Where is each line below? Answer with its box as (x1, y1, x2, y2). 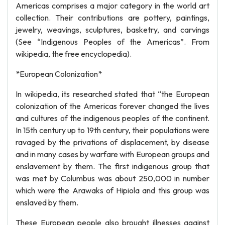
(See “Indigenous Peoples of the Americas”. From (16, 37, 209, 47)
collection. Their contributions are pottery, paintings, (16, 13, 209, 23)
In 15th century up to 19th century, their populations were (16, 125, 209, 135)
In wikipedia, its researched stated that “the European (16, 89, 209, 99)
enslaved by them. (16, 197, 78, 207)
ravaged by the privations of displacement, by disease (16, 137, 209, 147)
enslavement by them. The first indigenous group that (16, 161, 209, 171)
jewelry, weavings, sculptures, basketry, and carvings (16, 25, 209, 35)
